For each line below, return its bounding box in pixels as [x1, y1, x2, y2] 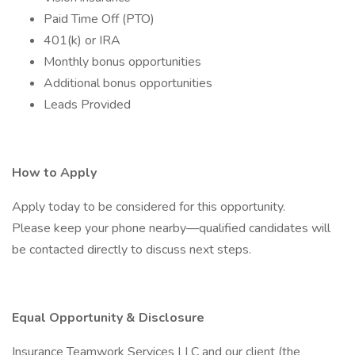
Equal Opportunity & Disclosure [12, 309, 204, 326]
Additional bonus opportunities [44, 74, 212, 92]
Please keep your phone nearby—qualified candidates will [12, 219, 330, 237]
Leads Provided [44, 96, 131, 113]
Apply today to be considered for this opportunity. [12, 198, 285, 216]
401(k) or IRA [44, 32, 120, 49]
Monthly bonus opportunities [44, 53, 201, 71]
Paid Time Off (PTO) [44, 10, 155, 28]
